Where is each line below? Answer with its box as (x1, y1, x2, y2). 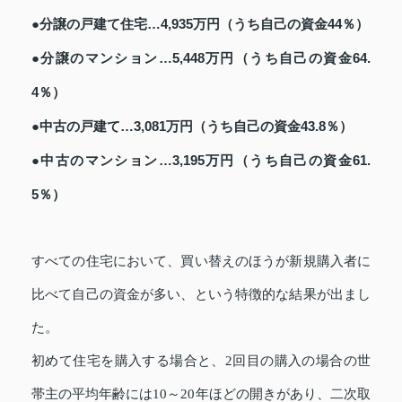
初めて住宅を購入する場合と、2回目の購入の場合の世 (31, 353, 371, 368)
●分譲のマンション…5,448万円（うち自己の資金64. (31, 49, 371, 66)
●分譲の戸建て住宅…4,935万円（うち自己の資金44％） (31, 15, 369, 31)
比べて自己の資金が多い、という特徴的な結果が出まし (31, 286, 371, 301)
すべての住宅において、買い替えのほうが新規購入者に (31, 253, 371, 268)
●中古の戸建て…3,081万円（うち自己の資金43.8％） (31, 118, 353, 134)
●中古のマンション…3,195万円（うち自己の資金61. (31, 152, 371, 168)
